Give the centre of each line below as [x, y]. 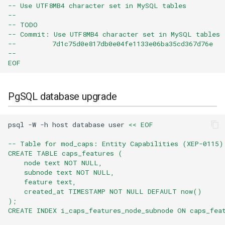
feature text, [42, 182]
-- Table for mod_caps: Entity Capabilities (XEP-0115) [116, 143]
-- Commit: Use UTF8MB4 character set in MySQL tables [114, 34]
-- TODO [23, 24]
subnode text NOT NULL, [61, 172]
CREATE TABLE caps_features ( [65, 153]
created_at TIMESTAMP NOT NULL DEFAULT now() [105, 191]
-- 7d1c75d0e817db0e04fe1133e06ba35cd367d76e [110, 43]
